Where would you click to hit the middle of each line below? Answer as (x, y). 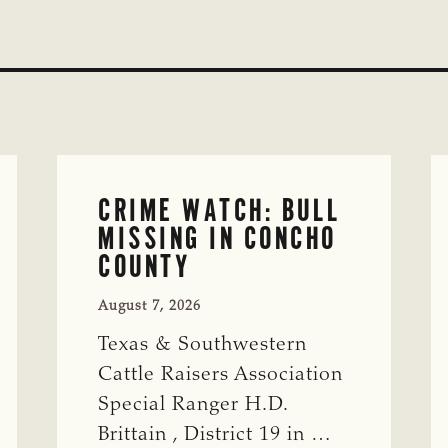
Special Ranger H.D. (193, 404)
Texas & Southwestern (203, 344)
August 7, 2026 (150, 306)
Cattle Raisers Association (221, 374)
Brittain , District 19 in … (215, 434)
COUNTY (144, 265)
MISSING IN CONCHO (217, 237)
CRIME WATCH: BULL (220, 209)
